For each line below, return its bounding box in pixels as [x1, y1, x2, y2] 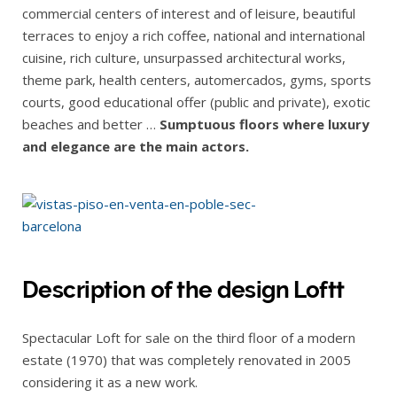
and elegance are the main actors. [22, 137, 249, 156]
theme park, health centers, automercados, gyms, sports [22, 71, 371, 90]
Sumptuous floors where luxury [160, 115, 370, 134]
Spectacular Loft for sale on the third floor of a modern [22, 329, 355, 347]
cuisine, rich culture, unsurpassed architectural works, [22, 49, 346, 67]
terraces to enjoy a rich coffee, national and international [22, 27, 365, 45]
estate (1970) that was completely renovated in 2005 [22, 351, 351, 370]
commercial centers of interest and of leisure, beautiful [22, 4, 355, 23]
